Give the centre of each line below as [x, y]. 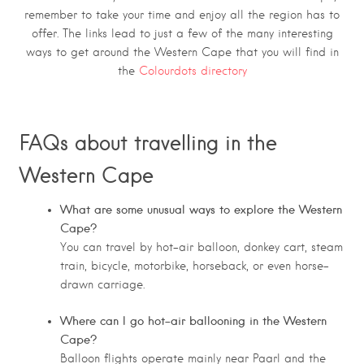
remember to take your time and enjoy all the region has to [182, 15]
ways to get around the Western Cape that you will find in [182, 52]
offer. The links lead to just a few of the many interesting [182, 34]
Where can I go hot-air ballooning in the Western [193, 321]
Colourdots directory [193, 71]
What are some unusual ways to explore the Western [201, 210]
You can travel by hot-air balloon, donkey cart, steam [201, 247]
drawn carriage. [102, 285]
